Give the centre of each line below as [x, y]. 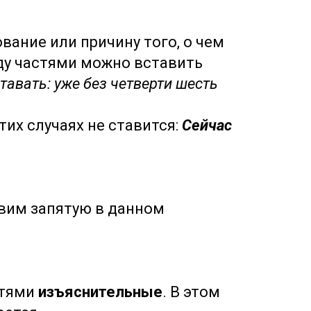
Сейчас [207, 125]
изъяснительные [100, 292]
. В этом [191, 292]
